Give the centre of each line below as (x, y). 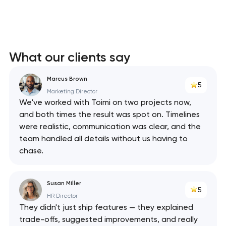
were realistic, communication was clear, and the (110, 127)
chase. (31, 151)
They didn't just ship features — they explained (106, 207)
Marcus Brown (67, 78)
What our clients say (69, 57)
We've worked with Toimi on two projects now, (105, 102)
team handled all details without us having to (103, 139)
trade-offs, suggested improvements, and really (108, 219)
